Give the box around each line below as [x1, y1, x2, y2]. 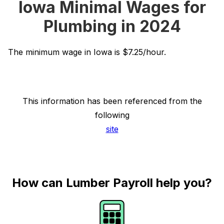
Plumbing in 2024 [43, 16, 181, 36]
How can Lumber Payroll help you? [12, 175, 212, 190]
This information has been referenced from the [22, 96, 202, 106]
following [94, 110, 129, 120]
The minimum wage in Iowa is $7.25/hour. [8, 47, 166, 57]
